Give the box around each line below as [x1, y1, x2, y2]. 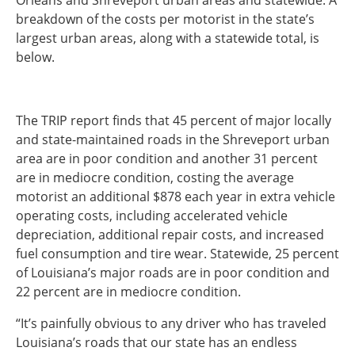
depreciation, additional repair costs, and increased [16, 226, 324, 244]
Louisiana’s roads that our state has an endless [16, 334, 297, 352]
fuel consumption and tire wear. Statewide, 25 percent [16, 245, 339, 263]
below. [16, 48, 55, 67]
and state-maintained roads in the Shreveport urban [16, 131, 330, 149]
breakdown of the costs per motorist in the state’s [16, 10, 315, 29]
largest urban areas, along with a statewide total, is [16, 29, 319, 48]
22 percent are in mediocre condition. [16, 283, 241, 301]
